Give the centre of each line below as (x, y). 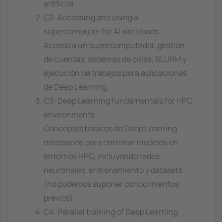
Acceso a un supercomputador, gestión (114, 45)
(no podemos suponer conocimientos (111, 184)
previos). (59, 198)
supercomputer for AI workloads (101, 31)
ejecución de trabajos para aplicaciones (115, 73)
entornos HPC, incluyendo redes (102, 156)
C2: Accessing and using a (91, 18)
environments (69, 115)
